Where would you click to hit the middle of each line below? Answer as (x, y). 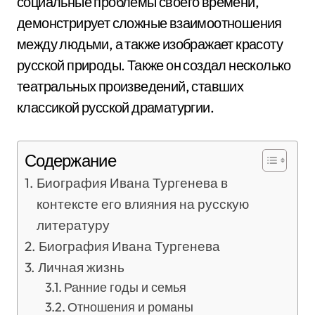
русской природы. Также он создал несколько (154, 65)
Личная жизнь (81, 267)
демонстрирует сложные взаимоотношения (149, 23)
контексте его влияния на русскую (142, 204)
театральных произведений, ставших (130, 86)
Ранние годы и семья (126, 287)
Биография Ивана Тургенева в (132, 183)
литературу (73, 225)
